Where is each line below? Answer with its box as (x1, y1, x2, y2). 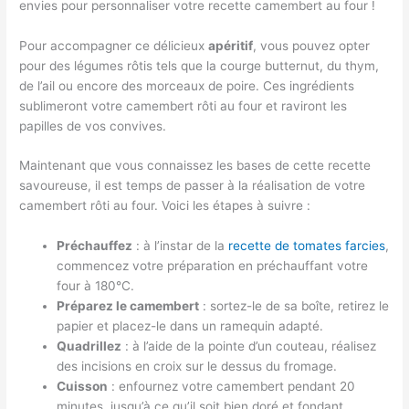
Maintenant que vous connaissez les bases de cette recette (19, 158, 372, 173)
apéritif (208, 37, 254, 53)
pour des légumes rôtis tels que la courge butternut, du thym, (19, 58, 380, 73)
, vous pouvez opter (253, 37, 371, 53)
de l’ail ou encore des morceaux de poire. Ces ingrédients (19, 78, 355, 93)
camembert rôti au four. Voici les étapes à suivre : (19, 198, 311, 214)
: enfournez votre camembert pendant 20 (108, 379, 356, 394)
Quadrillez (57, 339, 122, 354)
